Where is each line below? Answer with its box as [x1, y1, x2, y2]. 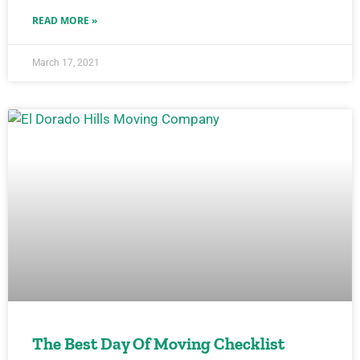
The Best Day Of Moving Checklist [32, 333, 284, 354]
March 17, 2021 [32, 57, 100, 68]
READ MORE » [32, 14, 97, 27]
